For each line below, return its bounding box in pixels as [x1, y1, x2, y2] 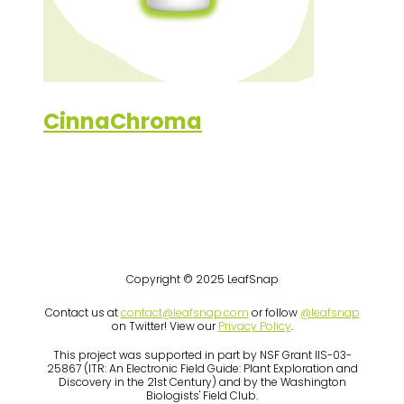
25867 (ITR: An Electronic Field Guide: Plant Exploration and [46, 360, 358, 376]
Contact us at [44, 304, 121, 320]
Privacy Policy [217, 317, 291, 334]
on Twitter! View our [111, 317, 218, 334]
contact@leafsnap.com [120, 304, 249, 320]
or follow [248, 304, 300, 320]
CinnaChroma [43, 106, 202, 136]
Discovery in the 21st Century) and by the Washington [58, 373, 346, 390]
